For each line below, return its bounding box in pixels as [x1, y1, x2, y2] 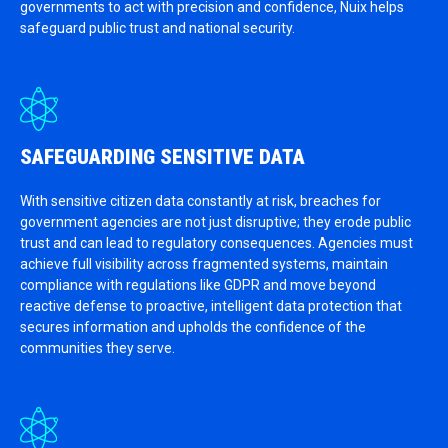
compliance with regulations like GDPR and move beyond [20, 277, 376, 293]
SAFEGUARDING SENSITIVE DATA [20, 145, 305, 169]
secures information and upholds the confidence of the [20, 319, 366, 335]
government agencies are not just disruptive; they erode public [20, 214, 411, 230]
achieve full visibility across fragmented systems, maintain [20, 256, 388, 272]
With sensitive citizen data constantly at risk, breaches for [20, 193, 381, 209]
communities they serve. [20, 340, 175, 356]
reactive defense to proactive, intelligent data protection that [20, 298, 402, 314]
